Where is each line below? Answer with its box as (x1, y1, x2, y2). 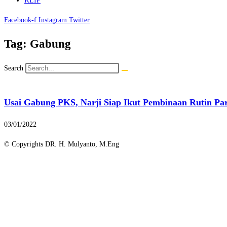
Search (4, 64, 23, 72)
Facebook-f (4, 16, 36, 24)
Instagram (39, 16, 67, 24)
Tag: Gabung (4, 37, 71, 51)
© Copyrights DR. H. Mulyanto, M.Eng (4, 140, 119, 148)
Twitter (69, 16, 90, 24)
